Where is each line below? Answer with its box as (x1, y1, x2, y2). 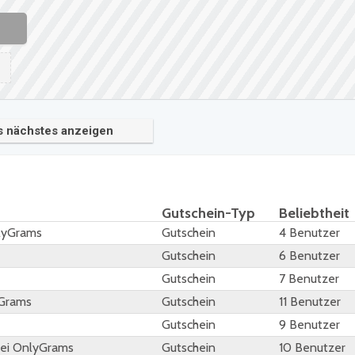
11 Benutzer (279, 294, 341, 310)
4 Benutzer (279, 225, 340, 241)
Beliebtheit (279, 204, 349, 223)
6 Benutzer (279, 248, 340, 264)
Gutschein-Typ (162, 204, 255, 223)
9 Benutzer (279, 317, 340, 333)
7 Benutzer (279, 271, 339, 287)
